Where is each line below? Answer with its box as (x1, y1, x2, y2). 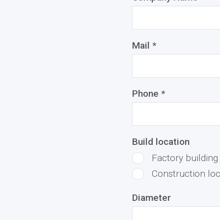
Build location (132, 136, 190, 147)
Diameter (132, 192, 171, 203)
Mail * (132, 40, 156, 51)
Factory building (151, 152, 218, 164)
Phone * (132, 88, 165, 99)
